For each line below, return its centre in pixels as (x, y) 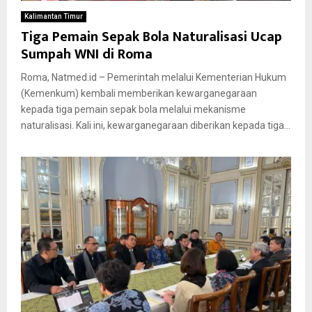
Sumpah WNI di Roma (87, 54)
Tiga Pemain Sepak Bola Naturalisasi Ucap (151, 37)
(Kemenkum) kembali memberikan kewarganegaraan (139, 93)
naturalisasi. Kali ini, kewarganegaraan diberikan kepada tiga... (156, 125)
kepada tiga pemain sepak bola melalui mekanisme (133, 109)
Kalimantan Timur (54, 16)
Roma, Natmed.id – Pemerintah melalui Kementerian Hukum (154, 77)
